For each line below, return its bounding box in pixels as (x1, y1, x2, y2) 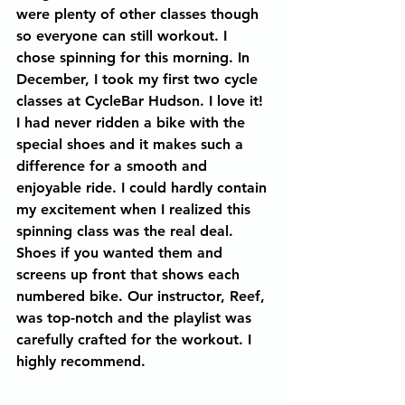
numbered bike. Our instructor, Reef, (16, 287, 269, 305)
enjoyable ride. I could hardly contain (16, 179, 271, 196)
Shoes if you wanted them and (16, 244, 227, 261)
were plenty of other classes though (16, 5, 263, 23)
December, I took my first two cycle (16, 71, 262, 88)
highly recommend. (16, 353, 155, 370)
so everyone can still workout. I (16, 27, 231, 44)
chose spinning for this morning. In (16, 49, 254, 66)
